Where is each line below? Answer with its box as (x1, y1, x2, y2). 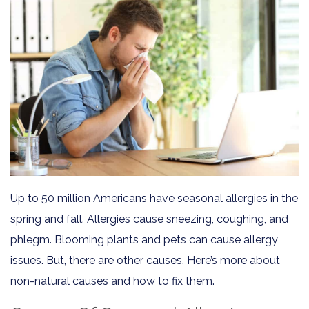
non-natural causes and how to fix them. (10, 274, 215, 288)
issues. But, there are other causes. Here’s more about (10, 253, 280, 267)
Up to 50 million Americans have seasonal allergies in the (10, 191, 298, 205)
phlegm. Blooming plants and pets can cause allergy (10, 232, 278, 246)
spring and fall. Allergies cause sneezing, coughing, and (10, 212, 288, 226)
